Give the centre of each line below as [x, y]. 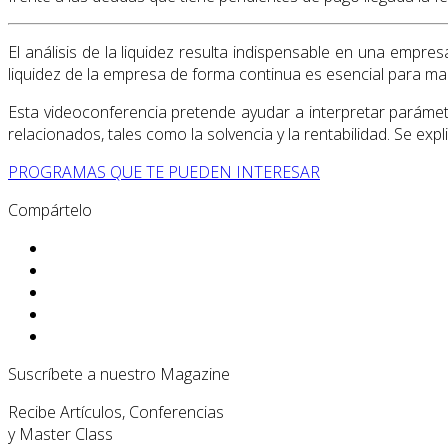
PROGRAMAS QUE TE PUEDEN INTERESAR [164, 172]
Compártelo [50, 210]
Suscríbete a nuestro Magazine [119, 374]
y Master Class [60, 434]
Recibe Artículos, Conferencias [116, 412]
